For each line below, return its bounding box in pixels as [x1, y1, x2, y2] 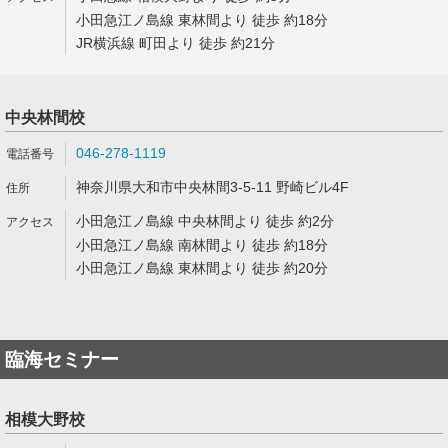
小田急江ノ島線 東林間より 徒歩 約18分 [76, 12, 328, 28]
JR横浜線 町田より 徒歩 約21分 [76, 35, 275, 51]
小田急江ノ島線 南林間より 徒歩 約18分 [76, 237, 328, 253]
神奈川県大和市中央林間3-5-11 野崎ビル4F [76, 179, 349, 195]
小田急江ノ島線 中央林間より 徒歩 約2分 [76, 213, 334, 229]
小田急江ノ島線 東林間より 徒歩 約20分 [76, 260, 328, 276]
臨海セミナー [5, 349, 119, 370]
